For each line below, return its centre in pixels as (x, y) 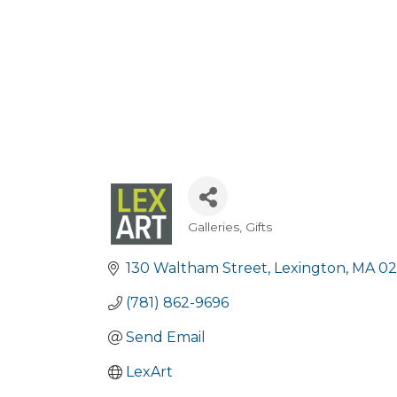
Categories (243, 241)
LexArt (149, 372)
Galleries (214, 227)
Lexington (310, 268)
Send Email (166, 337)
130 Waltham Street (197, 268)
